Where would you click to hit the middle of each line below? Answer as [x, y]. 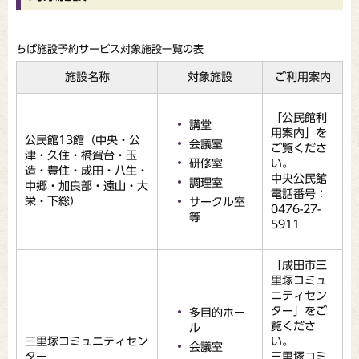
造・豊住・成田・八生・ [87, 170]
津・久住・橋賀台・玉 [81, 155]
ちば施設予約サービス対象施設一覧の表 [110, 48]
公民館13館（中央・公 [83, 140]
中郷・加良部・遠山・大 [87, 186]
